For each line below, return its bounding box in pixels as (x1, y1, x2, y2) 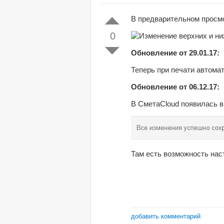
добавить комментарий (131, 212, 200, 220)
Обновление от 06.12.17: (131, 82, 219, 91)
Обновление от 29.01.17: (131, 48, 219, 57)
